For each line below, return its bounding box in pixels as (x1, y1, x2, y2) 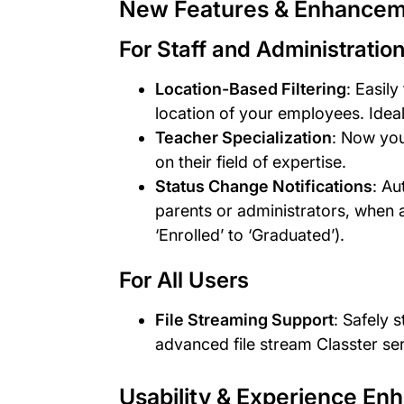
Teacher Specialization (155, 128, 332, 148)
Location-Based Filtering (155, 79, 346, 99)
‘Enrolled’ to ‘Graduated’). (155, 225, 344, 245)
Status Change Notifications (155, 177, 372, 197)
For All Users (119, 267, 249, 294)
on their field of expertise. (155, 152, 346, 172)
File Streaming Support (155, 310, 334, 330)
